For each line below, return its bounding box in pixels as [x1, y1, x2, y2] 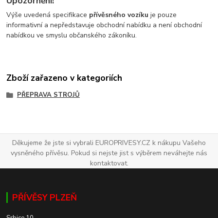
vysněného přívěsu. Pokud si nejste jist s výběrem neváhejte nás [11, 148, 207, 158]
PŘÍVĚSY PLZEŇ [12, 191, 77, 203]
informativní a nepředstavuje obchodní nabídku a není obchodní [6, 20, 202, 30]
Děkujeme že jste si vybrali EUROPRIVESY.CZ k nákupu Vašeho [12, 138, 206, 148]
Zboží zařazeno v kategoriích [6, 72, 123, 84]
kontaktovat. [90, 159, 128, 168]
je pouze [148, 10, 177, 20]
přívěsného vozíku [89, 10, 149, 20]
